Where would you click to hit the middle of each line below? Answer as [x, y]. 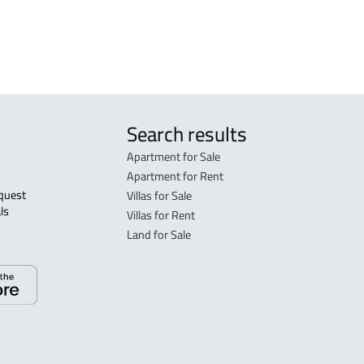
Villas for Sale [159, 196]
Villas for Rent [160, 215]
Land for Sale [158, 235]
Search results [186, 134]
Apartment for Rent [175, 176]
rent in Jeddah [93, 21]
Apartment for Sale [173, 157]
